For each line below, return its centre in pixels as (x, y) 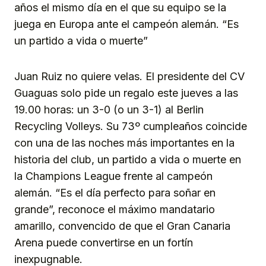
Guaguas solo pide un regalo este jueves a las (126, 93)
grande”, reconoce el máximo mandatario (115, 210)
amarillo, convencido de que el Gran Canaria (122, 226)
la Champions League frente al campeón (113, 176)
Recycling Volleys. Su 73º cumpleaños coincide (131, 126)
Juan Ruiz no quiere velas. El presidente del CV (129, 77)
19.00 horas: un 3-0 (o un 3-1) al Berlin (109, 110)
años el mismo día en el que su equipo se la (120, 8)
